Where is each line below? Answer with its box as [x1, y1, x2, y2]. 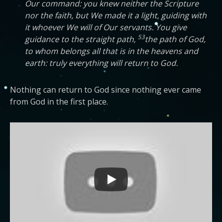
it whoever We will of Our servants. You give [25, 22, 187, 33]
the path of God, [145, 34, 206, 45]
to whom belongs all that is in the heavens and [25, 46, 198, 56]
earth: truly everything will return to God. [25, 57, 178, 68]
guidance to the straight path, [25, 34, 138, 45]
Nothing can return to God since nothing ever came [10, 84, 201, 95]
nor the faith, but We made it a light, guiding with [25, 10, 207, 21]
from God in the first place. [10, 96, 108, 107]
